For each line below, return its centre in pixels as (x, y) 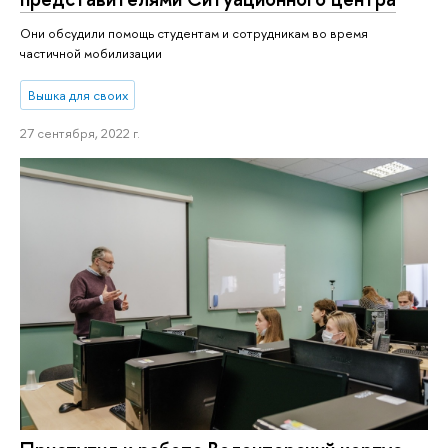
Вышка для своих (77, 94)
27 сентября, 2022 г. (80, 132)
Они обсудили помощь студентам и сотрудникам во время (194, 32)
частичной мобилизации (91, 52)
